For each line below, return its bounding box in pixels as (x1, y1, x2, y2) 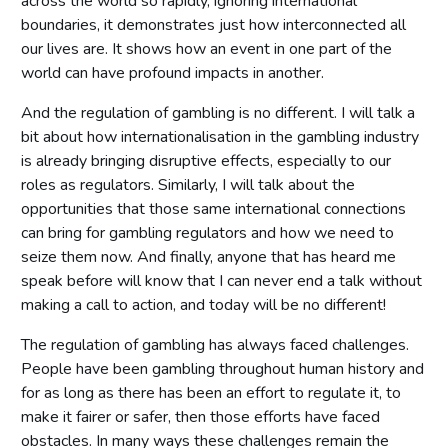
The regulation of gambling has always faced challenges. (21, 333, 409, 356)
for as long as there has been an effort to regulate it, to (21, 381, 401, 404)
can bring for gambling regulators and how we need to (21, 221, 394, 244)
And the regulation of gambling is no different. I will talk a (21, 101, 415, 124)
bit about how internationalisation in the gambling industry (21, 125, 419, 148)
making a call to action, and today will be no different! (21, 293, 386, 316)
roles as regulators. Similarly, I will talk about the (21, 173, 355, 196)
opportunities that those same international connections (21, 197, 406, 220)
